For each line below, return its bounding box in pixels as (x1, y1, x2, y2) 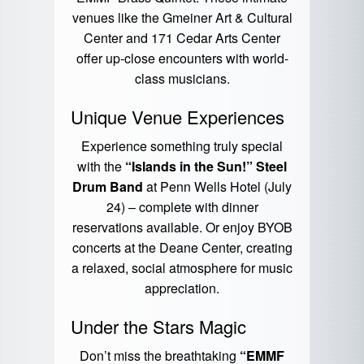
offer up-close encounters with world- (76, 49, 288, 68)
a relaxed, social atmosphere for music (71, 258, 292, 278)
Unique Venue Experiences (71, 104, 285, 130)
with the (77, 157, 125, 176)
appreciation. (145, 279, 219, 298)
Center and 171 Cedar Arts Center (84, 28, 280, 48)
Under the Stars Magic (71, 314, 247, 340)
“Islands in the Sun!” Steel (125, 157, 287, 176)
